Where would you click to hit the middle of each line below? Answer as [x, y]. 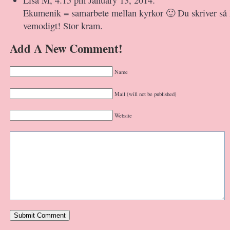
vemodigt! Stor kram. [63, 25]
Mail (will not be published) [146, 94]
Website [123, 116]
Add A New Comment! [66, 49]
